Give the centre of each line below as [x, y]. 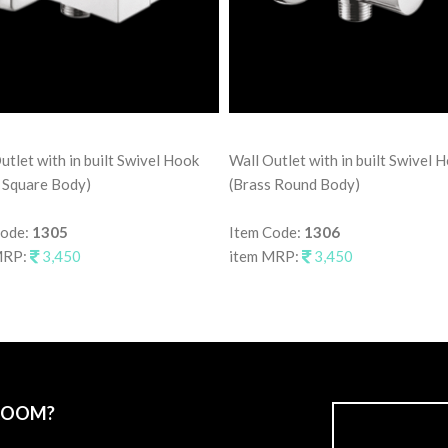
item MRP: [265, 255]
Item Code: [266, 231]
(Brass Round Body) [294, 183]
